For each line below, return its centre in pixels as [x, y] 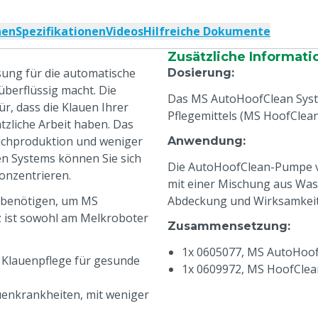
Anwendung [205, 141]
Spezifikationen [61, 31]
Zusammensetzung [227, 226]
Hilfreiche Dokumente [207, 31]
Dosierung [199, 73]
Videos [125, 31]
